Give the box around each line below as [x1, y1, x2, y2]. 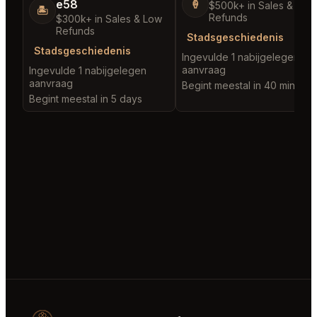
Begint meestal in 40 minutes [182, 79, 315, 92]
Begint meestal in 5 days [29, 93, 142, 105]
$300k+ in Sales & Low [56, 13, 162, 25]
